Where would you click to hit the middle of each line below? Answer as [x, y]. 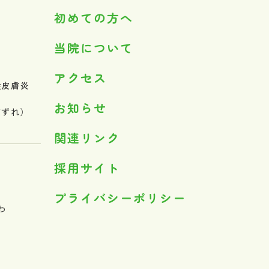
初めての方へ [94, 17]
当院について [94, 47]
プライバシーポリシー [120, 198]
